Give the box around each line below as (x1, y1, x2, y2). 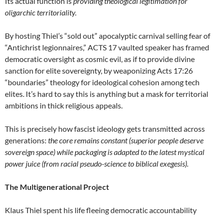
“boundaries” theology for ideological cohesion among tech (5, 77, 200, 87)
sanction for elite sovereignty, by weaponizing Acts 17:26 (5, 65, 193, 75)
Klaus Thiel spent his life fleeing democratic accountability (5, 205, 197, 215)
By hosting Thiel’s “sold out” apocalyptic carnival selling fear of (5, 31, 210, 40)
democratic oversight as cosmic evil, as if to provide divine (5, 54, 195, 63)
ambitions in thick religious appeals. (5, 100, 123, 110)
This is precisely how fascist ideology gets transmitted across (5, 124, 205, 133)
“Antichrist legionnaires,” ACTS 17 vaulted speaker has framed (5, 42, 209, 52)
